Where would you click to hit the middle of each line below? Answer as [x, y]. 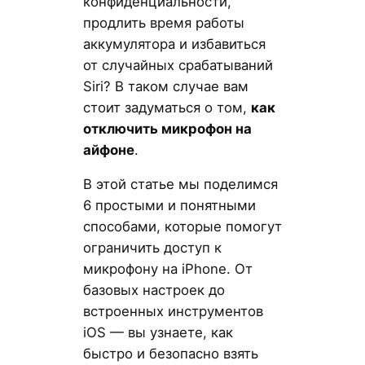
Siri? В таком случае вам [165, 86]
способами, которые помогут [182, 227]
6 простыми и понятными [169, 206]
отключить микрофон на [167, 128]
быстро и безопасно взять [170, 354]
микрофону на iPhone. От [167, 269]
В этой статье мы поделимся [180, 185]
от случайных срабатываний [178, 65]
